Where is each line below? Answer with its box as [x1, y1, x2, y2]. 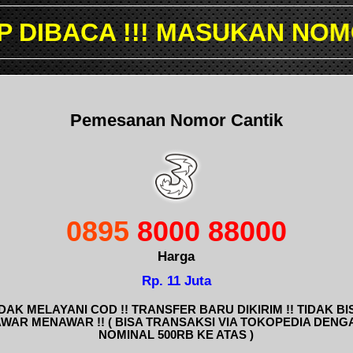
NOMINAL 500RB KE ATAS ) [98, 328, 254, 341]
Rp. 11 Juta [141, 273, 211, 289]
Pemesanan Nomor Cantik [69, 110, 283, 130]
